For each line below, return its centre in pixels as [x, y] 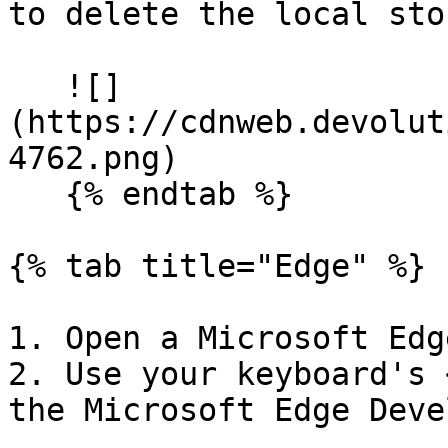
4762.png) [93, 158]
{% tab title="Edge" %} [217, 266]
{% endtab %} [36, 194]
